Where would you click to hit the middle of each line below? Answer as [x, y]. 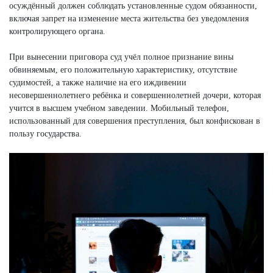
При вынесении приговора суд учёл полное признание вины [121, 57]
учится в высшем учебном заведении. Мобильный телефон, [119, 108]
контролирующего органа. [57, 31]
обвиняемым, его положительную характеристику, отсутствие [123, 69]
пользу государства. [45, 133]
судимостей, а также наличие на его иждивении [98, 82]
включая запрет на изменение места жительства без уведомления [129, 18]
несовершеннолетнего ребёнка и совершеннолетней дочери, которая [135, 95]
